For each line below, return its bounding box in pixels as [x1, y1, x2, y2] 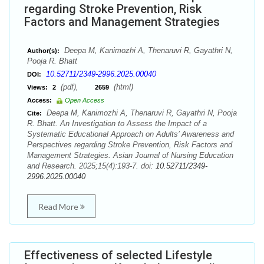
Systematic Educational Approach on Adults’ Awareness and [27, 130, 234, 138]
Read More [38, 202, 80, 212]
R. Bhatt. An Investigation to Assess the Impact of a [27, 119, 207, 128]
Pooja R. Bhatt [27, 57, 77, 65]
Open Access [65, 97, 104, 104]
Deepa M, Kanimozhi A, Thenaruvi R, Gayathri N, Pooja [44, 108, 237, 117]
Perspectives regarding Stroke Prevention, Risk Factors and [27, 140, 232, 149]
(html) [111, 82, 133, 91]
